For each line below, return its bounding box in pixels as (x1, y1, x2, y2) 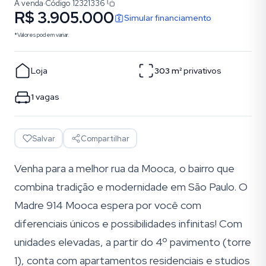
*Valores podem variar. (14, 31, 69, 39)
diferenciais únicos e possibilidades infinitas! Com (14, 217, 242, 230)
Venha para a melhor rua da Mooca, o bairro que (14, 161, 235, 175)
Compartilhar (80, 133, 129, 144)
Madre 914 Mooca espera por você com (14, 198, 201, 212)
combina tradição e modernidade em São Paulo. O (14, 180, 248, 194)
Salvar (31, 133, 55, 144)
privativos (183, 65, 221, 76)
